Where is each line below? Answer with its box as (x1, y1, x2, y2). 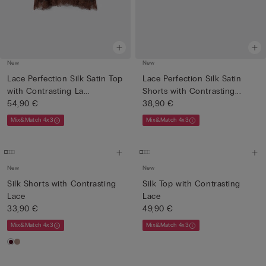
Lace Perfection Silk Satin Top (7, 74, 123, 84)
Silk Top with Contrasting (142, 179, 240, 189)
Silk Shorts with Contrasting (7, 179, 116, 189)
